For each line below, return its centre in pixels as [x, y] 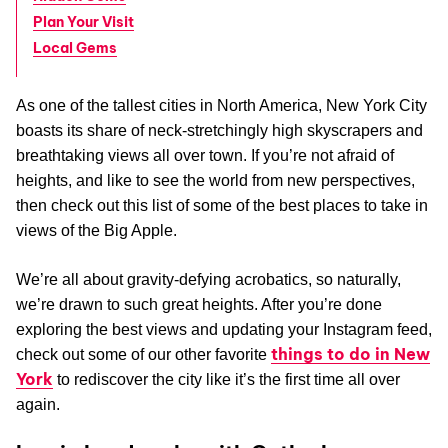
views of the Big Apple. [96, 230]
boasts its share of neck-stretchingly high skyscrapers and [219, 130]
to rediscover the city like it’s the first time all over [226, 379]
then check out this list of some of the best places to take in [222, 205]
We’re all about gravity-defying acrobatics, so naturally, [208, 279]
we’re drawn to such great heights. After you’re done [199, 304]
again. [38, 404]
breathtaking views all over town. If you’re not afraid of [205, 155]
